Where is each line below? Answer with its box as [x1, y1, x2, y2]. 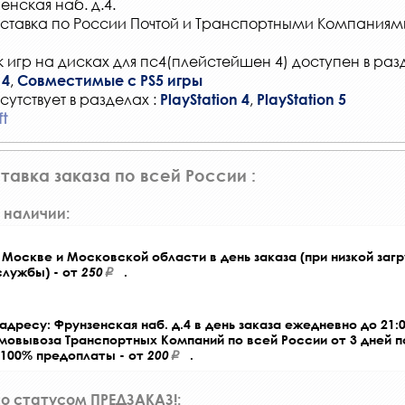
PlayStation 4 [160, 89, 250, 108]
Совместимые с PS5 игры [17, 71, 202, 89]
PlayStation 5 [257, 89, 346, 108]
